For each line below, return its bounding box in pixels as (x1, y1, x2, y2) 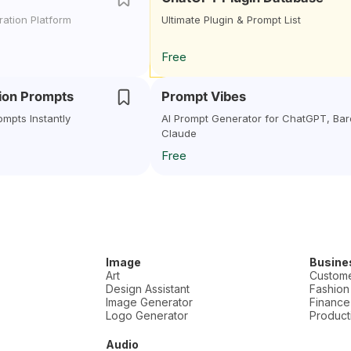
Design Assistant (106, 282, 190, 295)
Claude (161, 127, 197, 139)
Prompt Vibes (161, 89, 246, 104)
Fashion (309, 282, 349, 295)
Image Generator (106, 295, 194, 309)
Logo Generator (106, 309, 189, 322)
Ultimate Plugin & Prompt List (161, 13, 301, 26)
